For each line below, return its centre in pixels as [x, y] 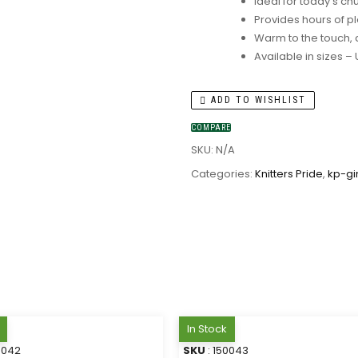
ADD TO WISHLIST [257, 99]
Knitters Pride [289, 174]
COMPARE [211, 127]
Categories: [223, 174]
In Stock [207, 328]
